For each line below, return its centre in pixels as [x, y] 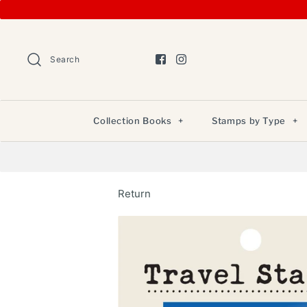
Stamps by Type [250, 120]
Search [65, 59]
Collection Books [134, 120]
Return [134, 193]
